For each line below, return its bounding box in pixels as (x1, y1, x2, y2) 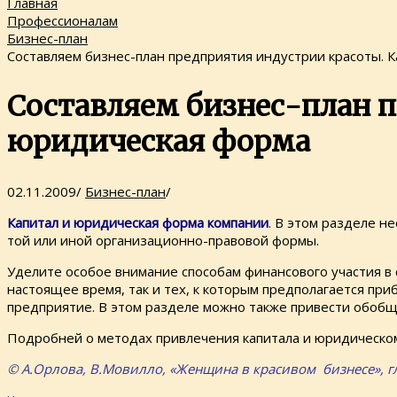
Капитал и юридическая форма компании (7, 214, 269, 232)
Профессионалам (7, 12, 118, 30)
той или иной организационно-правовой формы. (7, 231, 319, 250)
